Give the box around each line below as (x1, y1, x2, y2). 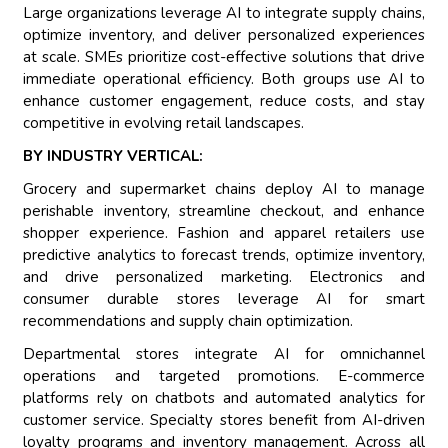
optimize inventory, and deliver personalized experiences (23, 25, 425, 46)
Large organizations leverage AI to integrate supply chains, (23, 3, 425, 24)
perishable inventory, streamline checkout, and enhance (23, 201, 425, 222)
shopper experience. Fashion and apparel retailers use (23, 223, 425, 244)
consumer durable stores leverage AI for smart (23, 289, 425, 310)
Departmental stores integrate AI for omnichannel (23, 344, 425, 365)
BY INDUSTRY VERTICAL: (23, 146, 204, 167)
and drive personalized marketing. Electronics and (23, 267, 425, 288)
